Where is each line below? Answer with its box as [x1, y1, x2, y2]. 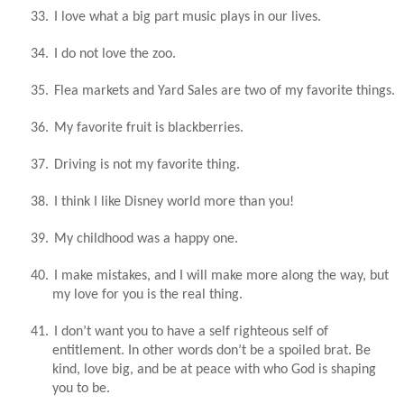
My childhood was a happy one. [54, 231, 238, 246]
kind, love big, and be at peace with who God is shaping [52, 362, 376, 377]
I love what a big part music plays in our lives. [54, 9, 321, 24]
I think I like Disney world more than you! [54, 194, 294, 209]
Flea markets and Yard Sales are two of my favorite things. [54, 83, 395, 98]
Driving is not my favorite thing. [54, 157, 240, 172]
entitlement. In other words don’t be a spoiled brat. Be [52, 343, 371, 358]
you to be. [52, 381, 110, 396]
